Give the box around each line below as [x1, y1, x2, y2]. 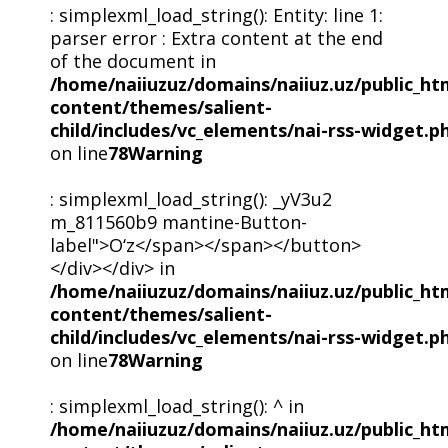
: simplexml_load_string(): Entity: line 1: [49, 3, 383, 28]
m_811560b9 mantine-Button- [49, 210, 307, 235]
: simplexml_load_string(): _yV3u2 [49, 187, 332, 212]
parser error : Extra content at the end [49, 26, 383, 51]
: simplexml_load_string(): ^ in [49, 394, 304, 419]
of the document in [49, 49, 216, 74]
